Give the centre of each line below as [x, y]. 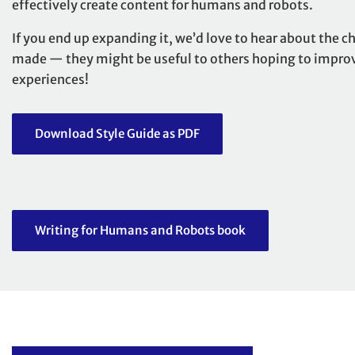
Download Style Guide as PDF [117, 134]
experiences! [50, 80]
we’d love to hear [226, 38]
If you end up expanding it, [94, 38]
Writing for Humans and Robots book [140, 231]
